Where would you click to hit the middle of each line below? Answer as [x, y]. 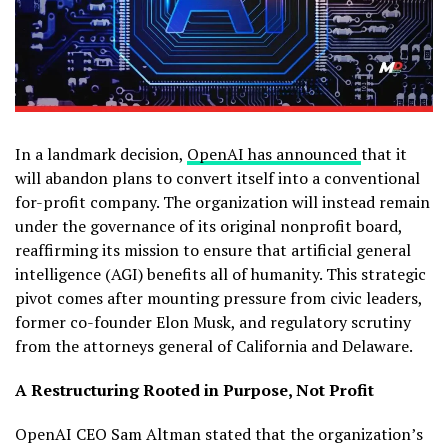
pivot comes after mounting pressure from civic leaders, [218, 297]
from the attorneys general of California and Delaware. [214, 345]
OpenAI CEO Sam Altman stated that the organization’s [219, 433]
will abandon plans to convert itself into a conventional [217, 177]
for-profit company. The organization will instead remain [222, 201]
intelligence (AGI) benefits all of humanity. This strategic [220, 273]
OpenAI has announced [274, 153]
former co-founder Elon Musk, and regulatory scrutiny [213, 321]
